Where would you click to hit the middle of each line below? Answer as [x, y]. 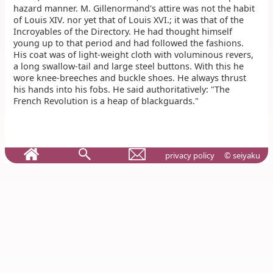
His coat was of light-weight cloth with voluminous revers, [134, 54]
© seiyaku [242, 156]
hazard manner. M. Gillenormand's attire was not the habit [134, 8]
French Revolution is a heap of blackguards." [106, 101]
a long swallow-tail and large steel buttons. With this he [129, 66]
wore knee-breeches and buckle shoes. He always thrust [130, 77]
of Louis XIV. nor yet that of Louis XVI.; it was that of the [129, 19]
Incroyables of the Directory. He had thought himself [123, 31]
